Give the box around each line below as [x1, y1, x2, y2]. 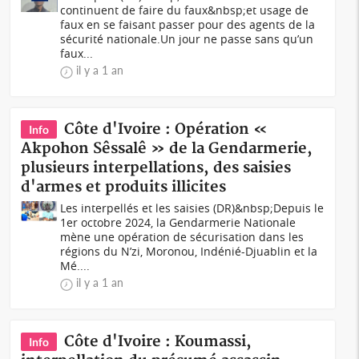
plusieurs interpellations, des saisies [21, 159, 292, 177]
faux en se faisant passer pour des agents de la [60, 17, 316, 32]
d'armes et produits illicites [21, 178, 227, 196]
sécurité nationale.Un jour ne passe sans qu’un [60, 31, 314, 46]
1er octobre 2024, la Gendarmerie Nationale [60, 215, 296, 230]
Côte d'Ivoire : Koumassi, [64, 333, 252, 351]
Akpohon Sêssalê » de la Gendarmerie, [21, 139, 313, 158]
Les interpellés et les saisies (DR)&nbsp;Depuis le [60, 200, 325, 216]
